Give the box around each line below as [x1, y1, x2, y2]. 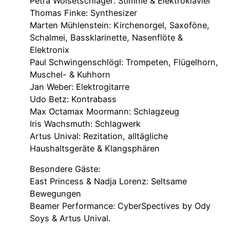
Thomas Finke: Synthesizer [30, 8, 137, 18]
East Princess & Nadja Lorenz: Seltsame [30, 176, 187, 187]
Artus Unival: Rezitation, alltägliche [30, 131, 168, 142]
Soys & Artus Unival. [30, 213, 110, 224]
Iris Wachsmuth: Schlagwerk [30, 119, 141, 129]
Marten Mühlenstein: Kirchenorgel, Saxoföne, [30, 20, 209, 31]
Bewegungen [30, 188, 81, 199]
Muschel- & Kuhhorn [30, 69, 110, 80]
